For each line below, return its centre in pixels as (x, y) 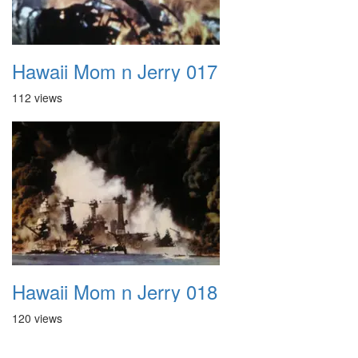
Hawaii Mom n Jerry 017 (115, 71)
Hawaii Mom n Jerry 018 (115, 291)
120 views (37, 318)
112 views (37, 97)
